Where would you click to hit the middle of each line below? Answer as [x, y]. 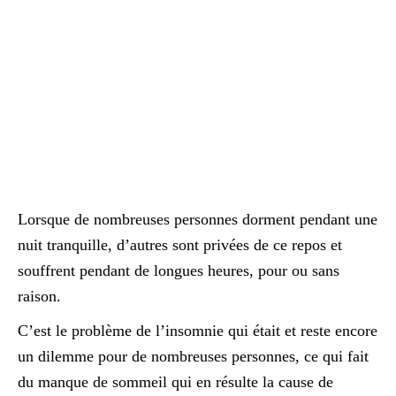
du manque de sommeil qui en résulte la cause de [175, 382]
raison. [39, 296]
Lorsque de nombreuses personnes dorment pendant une [198, 219]
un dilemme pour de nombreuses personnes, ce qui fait [193, 356]
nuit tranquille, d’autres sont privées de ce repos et [180, 245]
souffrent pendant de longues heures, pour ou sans [179, 270]
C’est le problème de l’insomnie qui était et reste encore [198, 331]
